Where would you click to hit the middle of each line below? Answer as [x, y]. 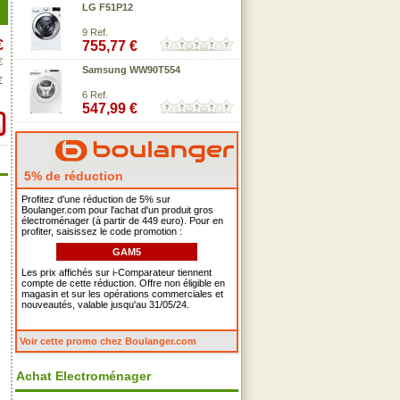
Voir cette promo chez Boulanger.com [108, 341]
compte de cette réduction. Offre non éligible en [123, 283]
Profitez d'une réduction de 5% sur [96, 199]
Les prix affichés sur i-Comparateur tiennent [117, 272]
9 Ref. [95, 32]
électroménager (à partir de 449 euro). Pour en [122, 221]
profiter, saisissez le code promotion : [102, 231]
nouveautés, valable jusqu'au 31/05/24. [105, 304]
